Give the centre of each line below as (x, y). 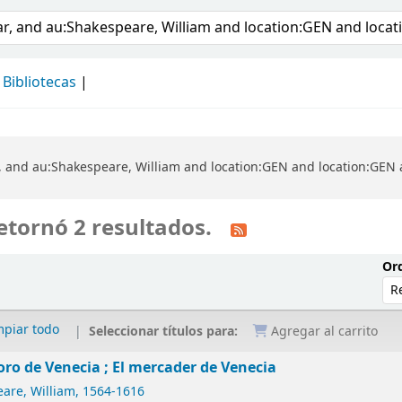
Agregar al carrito (323, 332)
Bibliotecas (39, 83)
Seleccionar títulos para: (166, 331)
